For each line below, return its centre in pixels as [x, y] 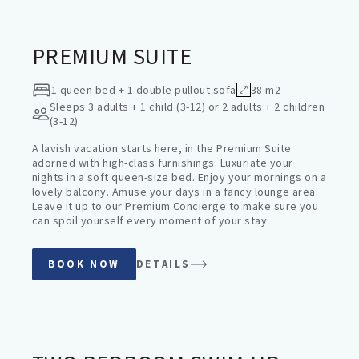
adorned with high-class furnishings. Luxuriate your [163, 163]
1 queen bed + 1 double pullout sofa [144, 90]
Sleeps [67, 107]
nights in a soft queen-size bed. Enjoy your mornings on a [179, 177]
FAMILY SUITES [85, 303]
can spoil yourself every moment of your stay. [151, 220]
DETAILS [163, 264]
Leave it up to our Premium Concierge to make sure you [175, 206]
